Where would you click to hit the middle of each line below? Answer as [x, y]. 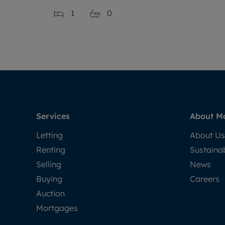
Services [53, 116]
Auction [50, 193]
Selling [49, 164]
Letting [49, 135]
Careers [205, 179]
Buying [49, 179]
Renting [51, 149]
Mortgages [57, 208]
